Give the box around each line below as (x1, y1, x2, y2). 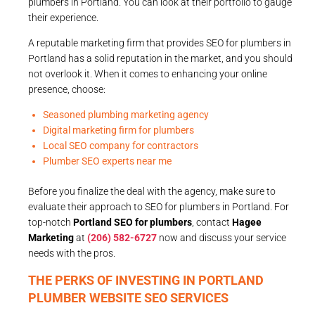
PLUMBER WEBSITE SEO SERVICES (28, 290, 229, 305)
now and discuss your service (157, 231, 286, 243)
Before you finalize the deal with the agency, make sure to (28, 185, 276, 197)
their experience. (28, 11, 98, 23)
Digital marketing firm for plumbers (43, 124, 194, 136)
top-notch (28, 216, 73, 228)
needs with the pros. (28, 247, 115, 259)
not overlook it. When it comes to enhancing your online (28, 67, 267, 79)
